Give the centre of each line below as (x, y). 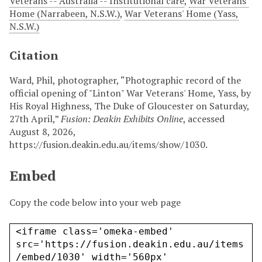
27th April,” (35, 119)
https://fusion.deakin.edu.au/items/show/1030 (107, 145)
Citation (34, 56)
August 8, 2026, (42, 132)
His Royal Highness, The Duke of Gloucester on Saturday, (129, 106)
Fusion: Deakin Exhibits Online (122, 119)
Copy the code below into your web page (95, 203)
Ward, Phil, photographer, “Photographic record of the (125, 80)
